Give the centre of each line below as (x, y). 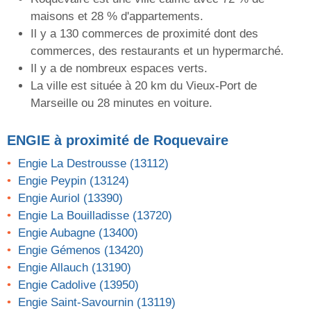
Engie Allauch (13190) (75, 268)
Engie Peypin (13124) (74, 181)
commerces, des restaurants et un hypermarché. (157, 51)
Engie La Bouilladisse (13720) (95, 216)
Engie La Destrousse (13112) (93, 164)
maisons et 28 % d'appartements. (117, 17)
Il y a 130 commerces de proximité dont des (144, 34)
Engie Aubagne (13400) (78, 233)
